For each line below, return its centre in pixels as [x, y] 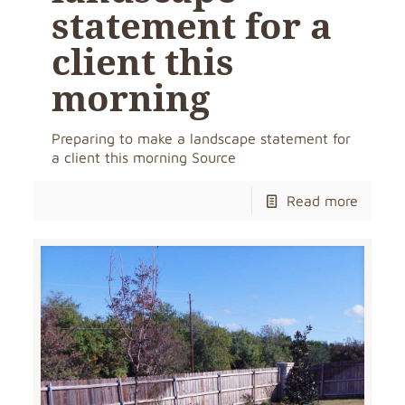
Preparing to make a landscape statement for [202, 139]
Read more [322, 201]
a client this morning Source [144, 158]
